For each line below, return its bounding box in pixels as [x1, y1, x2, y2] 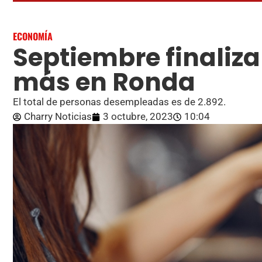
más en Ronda [13, 65, 195, 100]
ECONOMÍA [13, 29, 53, 44]
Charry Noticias [24, 111, 92, 123]
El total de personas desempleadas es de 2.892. [13, 96, 226, 108]
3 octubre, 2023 [103, 111, 173, 123]
